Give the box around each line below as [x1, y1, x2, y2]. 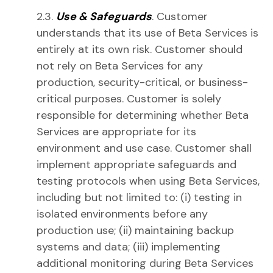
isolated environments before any [37, 207, 208, 221]
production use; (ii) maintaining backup [37, 223, 234, 238]
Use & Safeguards [56, 9, 152, 24]
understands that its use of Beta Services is [37, 26, 258, 40]
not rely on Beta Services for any [37, 58, 203, 73]
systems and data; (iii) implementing [37, 239, 221, 254]
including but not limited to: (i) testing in [37, 190, 242, 205]
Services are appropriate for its [37, 124, 196, 139]
